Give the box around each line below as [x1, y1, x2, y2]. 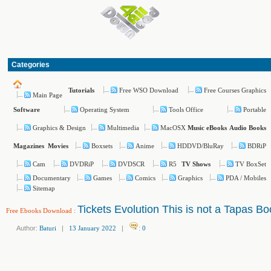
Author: [11, 224, 39, 232]
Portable [243, 105, 266, 113]
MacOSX [160, 123, 186, 131]
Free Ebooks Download [6, 207, 72, 214]
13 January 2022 [69, 224, 116, 232]
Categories [11, 60, 50, 69]
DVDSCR [118, 160, 145, 168]
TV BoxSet [235, 160, 266, 168]
